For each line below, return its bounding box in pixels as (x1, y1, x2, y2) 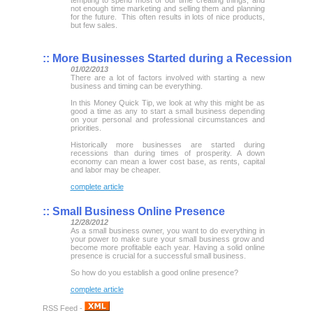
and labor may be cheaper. (70, 165, 161, 174)
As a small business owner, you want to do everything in (70, 226, 265, 235)
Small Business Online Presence (49, 205, 225, 217)
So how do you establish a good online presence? (70, 268, 238, 277)
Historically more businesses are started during (70, 140, 265, 149)
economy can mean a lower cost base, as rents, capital (70, 156, 265, 166)
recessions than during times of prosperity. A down (70, 148, 265, 157)
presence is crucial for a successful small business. (70, 251, 246, 260)
